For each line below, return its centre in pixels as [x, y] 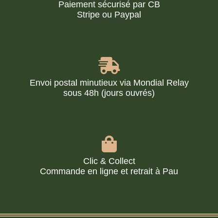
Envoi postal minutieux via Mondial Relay [109, 82]
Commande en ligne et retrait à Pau [109, 171]
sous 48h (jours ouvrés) [109, 93]
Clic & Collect [109, 161]
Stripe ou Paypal [109, 14]
